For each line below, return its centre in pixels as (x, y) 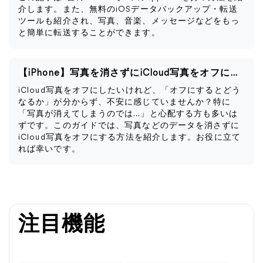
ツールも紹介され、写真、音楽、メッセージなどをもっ (129, 21)
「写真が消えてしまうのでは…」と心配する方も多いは (128, 114)
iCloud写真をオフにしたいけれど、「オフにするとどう (129, 91)
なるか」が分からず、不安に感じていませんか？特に (125, 102)
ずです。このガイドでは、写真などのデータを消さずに (129, 126)
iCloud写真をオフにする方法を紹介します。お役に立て (129, 138)
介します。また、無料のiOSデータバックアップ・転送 (128, 10)
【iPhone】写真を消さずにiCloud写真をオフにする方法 (233, 73)
